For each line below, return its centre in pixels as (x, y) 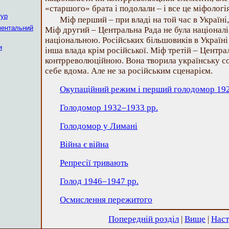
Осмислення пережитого (106, 200)
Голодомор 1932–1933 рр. (109, 108)
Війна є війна (84, 144)
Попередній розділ (144, 219)
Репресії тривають (94, 163)
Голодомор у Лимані (99, 126)
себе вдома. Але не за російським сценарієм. (129, 71)
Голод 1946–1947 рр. (99, 181)
